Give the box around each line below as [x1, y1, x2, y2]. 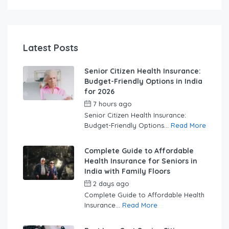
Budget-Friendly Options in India [84, 77, 202, 86]
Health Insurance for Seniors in [84, 156, 197, 166]
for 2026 [84, 87, 114, 97]
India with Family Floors [84, 167, 170, 176]
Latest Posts [23, 42, 78, 54]
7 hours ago [91, 100, 134, 108]
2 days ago [91, 179, 131, 188]
